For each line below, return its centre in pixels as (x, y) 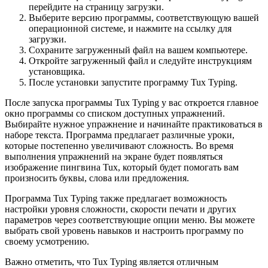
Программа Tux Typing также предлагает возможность (116, 198)
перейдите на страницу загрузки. (96, 7)
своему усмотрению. (47, 241)
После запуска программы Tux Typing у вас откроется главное (132, 102)
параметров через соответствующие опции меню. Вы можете (130, 220)
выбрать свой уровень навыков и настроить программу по (124, 230)
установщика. (57, 71)
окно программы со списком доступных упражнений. (115, 113)
